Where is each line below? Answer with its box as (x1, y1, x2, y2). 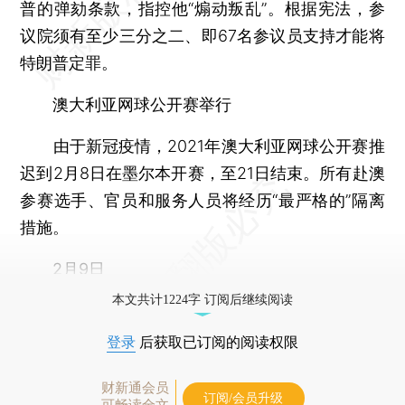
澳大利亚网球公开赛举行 (36, 94, 232, 114)
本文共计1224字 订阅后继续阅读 (112, 292, 293, 306)
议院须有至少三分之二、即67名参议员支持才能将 (20, 25, 385, 45)
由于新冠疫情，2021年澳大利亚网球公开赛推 (20, 136, 385, 155)
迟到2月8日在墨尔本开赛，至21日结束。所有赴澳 (20, 163, 385, 183)
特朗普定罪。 (20, 52, 118, 72)
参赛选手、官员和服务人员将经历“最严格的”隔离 (20, 190, 385, 210)
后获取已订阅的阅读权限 (136, 334, 298, 350)
